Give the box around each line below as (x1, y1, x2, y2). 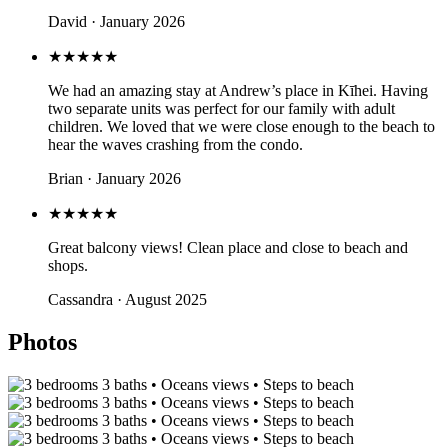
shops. (48, 257, 88, 275)
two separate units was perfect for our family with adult (48, 100, 395, 118)
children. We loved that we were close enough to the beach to (48, 118, 435, 136)
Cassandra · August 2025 (48, 291, 207, 309)
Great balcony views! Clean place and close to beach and (48, 239, 408, 257)
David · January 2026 (48, 13, 185, 31)
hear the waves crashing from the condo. (48, 136, 303, 154)
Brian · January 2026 (48, 170, 181, 188)
